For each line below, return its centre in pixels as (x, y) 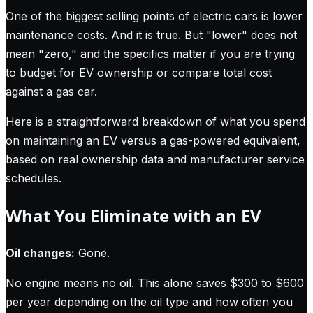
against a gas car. (51, 91)
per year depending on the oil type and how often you (149, 301)
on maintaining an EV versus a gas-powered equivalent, (153, 140)
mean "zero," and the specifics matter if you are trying (150, 53)
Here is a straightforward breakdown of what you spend (155, 121)
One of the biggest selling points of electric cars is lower (154, 16)
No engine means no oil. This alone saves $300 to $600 (155, 283)
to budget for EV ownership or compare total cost (139, 72)
